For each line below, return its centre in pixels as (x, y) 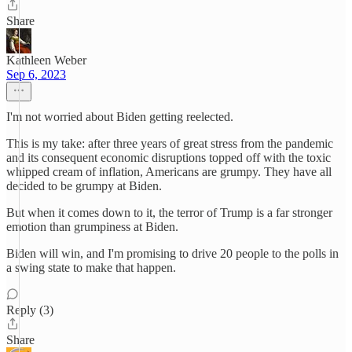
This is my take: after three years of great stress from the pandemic (170, 143)
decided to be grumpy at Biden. (84, 186)
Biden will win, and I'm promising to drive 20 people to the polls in (172, 253)
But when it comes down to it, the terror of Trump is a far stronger (169, 213)
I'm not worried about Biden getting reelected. (120, 117)
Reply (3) (30, 310)
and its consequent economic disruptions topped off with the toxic (169, 158)
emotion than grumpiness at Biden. (92, 227)
